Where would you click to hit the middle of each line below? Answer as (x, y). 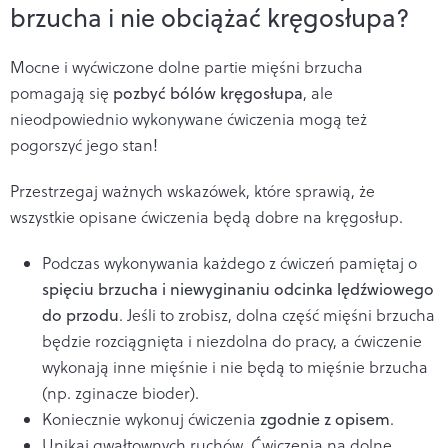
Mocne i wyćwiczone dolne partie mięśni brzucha (186, 66)
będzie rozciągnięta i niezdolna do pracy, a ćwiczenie (232, 340)
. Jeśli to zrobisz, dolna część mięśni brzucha (277, 314)
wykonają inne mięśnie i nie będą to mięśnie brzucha (235, 366)
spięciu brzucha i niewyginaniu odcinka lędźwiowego (238, 288)
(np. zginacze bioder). (120, 392)
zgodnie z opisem (325, 418)
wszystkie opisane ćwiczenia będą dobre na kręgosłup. (206, 216)
